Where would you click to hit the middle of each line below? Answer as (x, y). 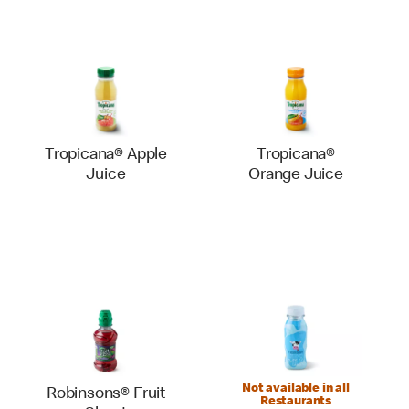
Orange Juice (296, 175)
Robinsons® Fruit (106, 394)
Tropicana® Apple (106, 155)
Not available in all (296, 389)
